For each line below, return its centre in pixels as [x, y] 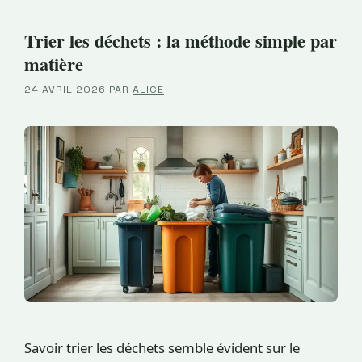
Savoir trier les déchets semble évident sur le [162, 347]
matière [54, 64]
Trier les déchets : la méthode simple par [181, 40]
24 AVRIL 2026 [65, 90]
